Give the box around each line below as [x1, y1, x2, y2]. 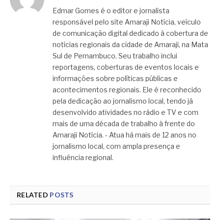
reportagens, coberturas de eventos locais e [53, 63, 199, 72]
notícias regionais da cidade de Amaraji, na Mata [53, 40, 208, 49]
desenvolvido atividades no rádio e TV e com [53, 108, 198, 117]
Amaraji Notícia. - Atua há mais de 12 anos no [53, 131, 196, 139]
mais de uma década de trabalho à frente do [53, 119, 195, 128]
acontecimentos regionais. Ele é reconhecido [53, 85, 201, 94]
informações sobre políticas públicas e [53, 74, 178, 83]
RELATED [17, 191, 50, 199]
